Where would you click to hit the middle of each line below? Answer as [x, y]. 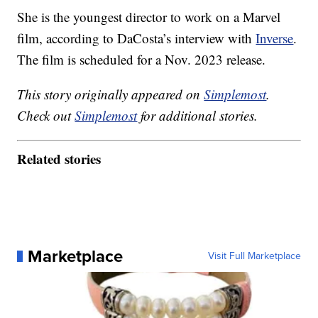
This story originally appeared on [111, 94]
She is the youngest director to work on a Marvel [149, 17]
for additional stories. [198, 116]
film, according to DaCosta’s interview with [137, 38]
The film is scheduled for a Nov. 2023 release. [142, 60]
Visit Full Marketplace [254, 256]
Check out [46, 116]
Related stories [59, 158]
